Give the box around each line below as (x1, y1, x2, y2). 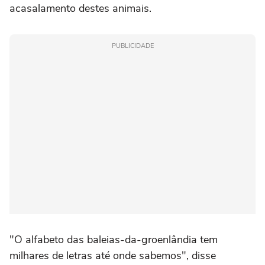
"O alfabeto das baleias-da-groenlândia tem (9, 232, 218, 247)
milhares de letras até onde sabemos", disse (9, 248, 216, 263)
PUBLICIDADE (111, 41, 154, 50)
